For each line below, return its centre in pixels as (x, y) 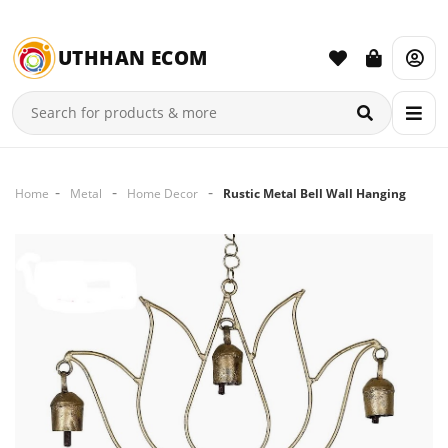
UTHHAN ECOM (133, 57)
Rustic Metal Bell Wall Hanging (314, 193)
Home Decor (162, 193)
